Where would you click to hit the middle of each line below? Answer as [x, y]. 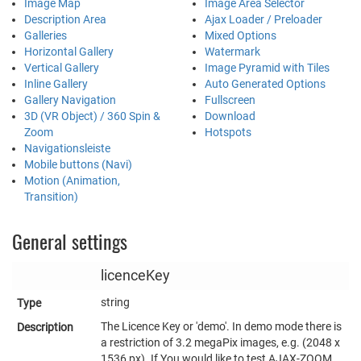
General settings [70, 241]
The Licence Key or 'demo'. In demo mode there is [221, 326]
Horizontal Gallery [69, 51]
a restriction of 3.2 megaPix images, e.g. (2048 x [220, 342]
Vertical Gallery [62, 67]
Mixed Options [241, 35]
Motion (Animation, [72, 180]
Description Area [65, 19]
